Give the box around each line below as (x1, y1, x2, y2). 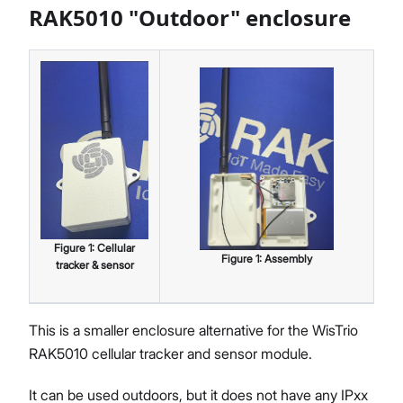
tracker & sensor (55, 257, 134, 272)
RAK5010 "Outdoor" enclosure (29, 2, 351, 32)
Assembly (264, 252, 312, 266)
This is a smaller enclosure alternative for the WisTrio (29, 320, 358, 339)
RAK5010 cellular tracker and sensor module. (29, 344, 312, 363)
